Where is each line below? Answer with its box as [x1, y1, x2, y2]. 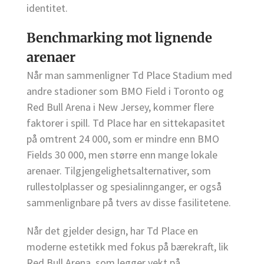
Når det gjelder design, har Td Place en [27, 224, 198, 238]
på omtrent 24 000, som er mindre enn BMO [27, 132, 219, 146]
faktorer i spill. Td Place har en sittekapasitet [27, 116, 225, 130]
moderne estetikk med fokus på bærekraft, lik [27, 240, 229, 254]
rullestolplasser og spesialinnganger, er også [27, 180, 222, 194]
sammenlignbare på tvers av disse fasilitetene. [27, 196, 231, 210]
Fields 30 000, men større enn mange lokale [27, 148, 217, 162]
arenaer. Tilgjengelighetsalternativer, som [27, 164, 211, 178]
